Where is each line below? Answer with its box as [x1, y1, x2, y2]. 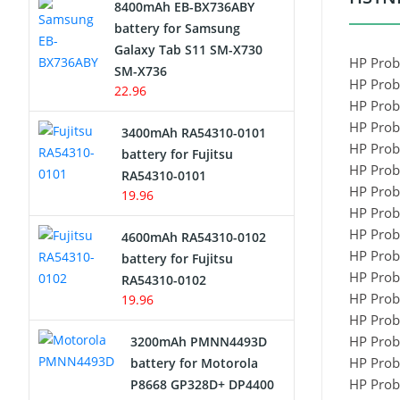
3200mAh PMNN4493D [130, 333, 267, 350]
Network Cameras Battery [47, 15, 200, 32]
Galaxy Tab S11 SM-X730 [114, 41, 262, 58]
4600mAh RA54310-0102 [121, 229, 266, 246]
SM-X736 [114, 62, 167, 79]
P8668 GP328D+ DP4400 [130, 376, 274, 393]
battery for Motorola [130, 354, 258, 371]
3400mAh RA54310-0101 [121, 124, 266, 141]
